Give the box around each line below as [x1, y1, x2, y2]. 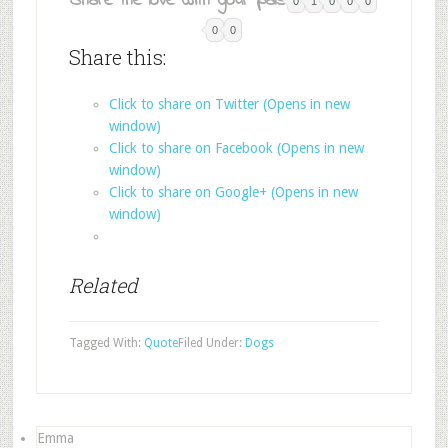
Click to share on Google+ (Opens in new [108, 184, 358, 200]
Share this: [68, 44, 166, 70]
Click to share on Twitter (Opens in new [108, 96, 350, 112]
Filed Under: [177, 336, 245, 350]
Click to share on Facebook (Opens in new [108, 140, 364, 156]
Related [68, 272, 138, 298]
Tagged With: [68, 336, 144, 350]
